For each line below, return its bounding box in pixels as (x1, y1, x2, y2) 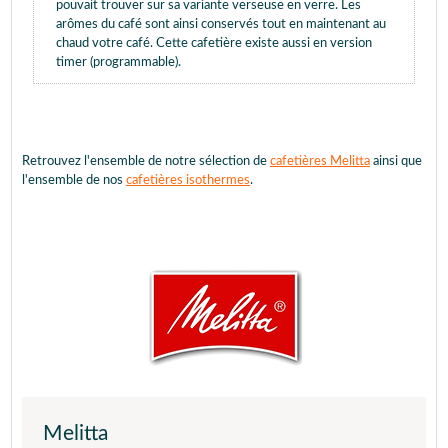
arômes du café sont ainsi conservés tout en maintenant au (56, 18, 386, 32)
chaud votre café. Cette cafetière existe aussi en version (56, 37, 372, 51)
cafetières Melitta (270, 155, 370, 169)
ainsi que (370, 155, 422, 169)
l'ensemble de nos (22, 174, 126, 188)
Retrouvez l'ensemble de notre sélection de (22, 155, 270, 169)
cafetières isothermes (126, 174, 250, 188)
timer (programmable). (56, 56, 181, 70)
